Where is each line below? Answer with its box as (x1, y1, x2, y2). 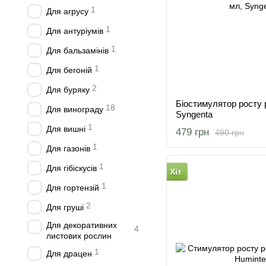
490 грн (215, 127, 244, 137)
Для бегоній (46, 65, 92, 75)
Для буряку (46, 85, 90, 94)
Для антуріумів (46, 26, 103, 36)
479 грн (176, 126, 209, 138)
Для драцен (46, 249, 92, 258)
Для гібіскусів (46, 163, 97, 173)
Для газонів (46, 144, 90, 153)
